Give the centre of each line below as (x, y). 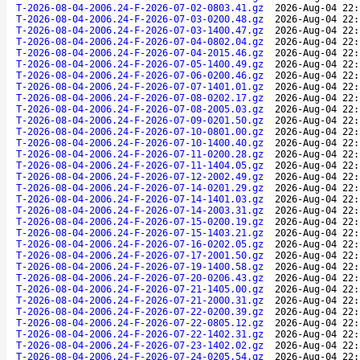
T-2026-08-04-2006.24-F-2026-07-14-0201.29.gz (140, 188)
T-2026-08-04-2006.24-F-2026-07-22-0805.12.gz (140, 323)
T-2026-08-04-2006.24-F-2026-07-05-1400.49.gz (140, 64)
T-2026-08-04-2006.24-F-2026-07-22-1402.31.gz (140, 334)
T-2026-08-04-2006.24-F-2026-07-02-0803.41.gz (140, 8)
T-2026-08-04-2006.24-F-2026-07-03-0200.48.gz (140, 19)
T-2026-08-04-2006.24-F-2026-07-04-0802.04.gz (140, 41)
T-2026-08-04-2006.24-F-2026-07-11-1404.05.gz (140, 165)
